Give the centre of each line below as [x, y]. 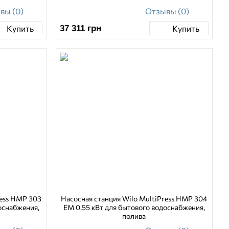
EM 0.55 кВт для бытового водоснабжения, [134, 208]
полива [134, 216]
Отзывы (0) [167, 11]
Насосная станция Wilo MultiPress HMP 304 [134, 199]
